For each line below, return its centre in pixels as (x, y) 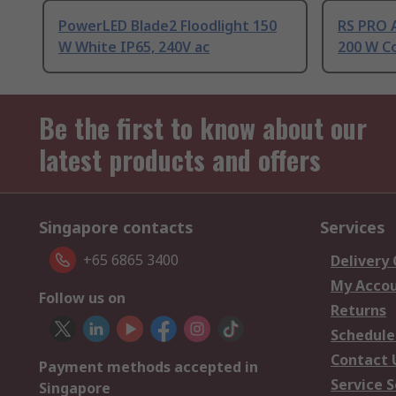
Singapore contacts (116, 228)
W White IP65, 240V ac (134, 47)
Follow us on (82, 298)
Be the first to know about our (203, 128)
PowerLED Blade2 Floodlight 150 (168, 26)
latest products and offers (180, 160)
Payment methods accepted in (148, 367)
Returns (358, 311)
